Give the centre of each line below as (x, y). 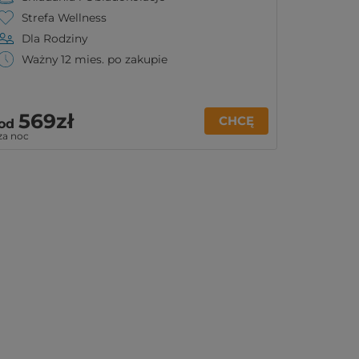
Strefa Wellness (64, 18)
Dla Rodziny (54, 38)
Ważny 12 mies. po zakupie (95, 59)
